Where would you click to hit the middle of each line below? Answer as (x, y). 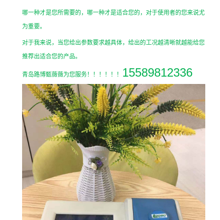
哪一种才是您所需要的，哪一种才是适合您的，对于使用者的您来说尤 (113, 13)
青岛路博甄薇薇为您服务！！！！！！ (72, 74)
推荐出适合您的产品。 (52, 56)
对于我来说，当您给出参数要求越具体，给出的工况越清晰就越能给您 (113, 42)
